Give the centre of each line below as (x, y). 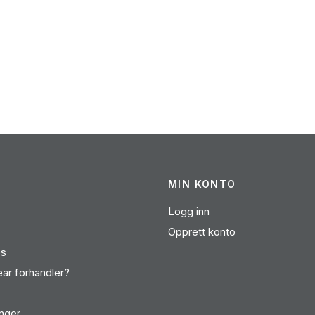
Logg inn (189, 211)
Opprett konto (202, 232)
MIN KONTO (202, 184)
